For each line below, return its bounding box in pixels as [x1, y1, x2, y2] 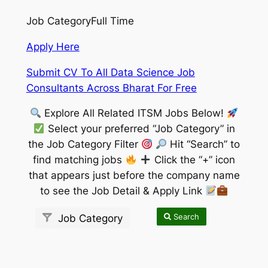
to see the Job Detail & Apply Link [39, 185, 205, 197]
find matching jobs [33, 154, 126, 166]
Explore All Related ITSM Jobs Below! [41, 107, 227, 120]
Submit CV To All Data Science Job [26, 66, 195, 78]
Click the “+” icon [151, 154, 235, 166]
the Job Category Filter [28, 138, 141, 151]
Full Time [90, 15, 134, 28]
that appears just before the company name [28, 169, 240, 182]
